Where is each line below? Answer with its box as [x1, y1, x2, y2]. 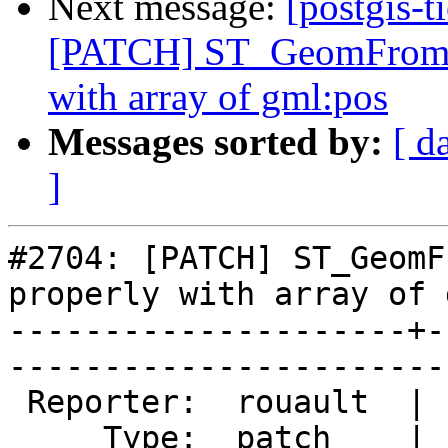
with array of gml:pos [48, 75, 388, 119]
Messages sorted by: [48, 120, 383, 164]
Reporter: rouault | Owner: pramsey [8, 384, 27, 421]
